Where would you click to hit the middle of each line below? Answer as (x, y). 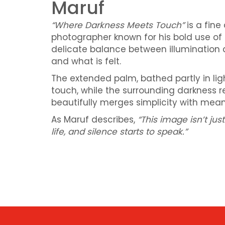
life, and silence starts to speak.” (119, 132)
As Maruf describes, (94, 120)
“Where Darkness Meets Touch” (118, 25)
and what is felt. (86, 61)
